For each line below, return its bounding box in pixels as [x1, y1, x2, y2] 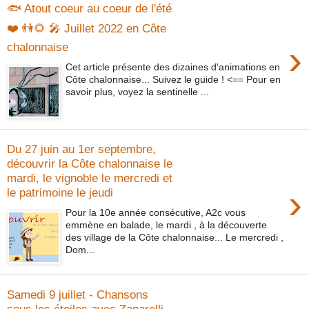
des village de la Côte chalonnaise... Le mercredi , [66, 231, 284, 243]
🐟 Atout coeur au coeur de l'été [7, 1, 172, 16]
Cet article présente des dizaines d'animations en [66, 61, 281, 72]
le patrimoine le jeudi [7, 186, 113, 200]
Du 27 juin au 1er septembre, [7, 142, 156, 157]
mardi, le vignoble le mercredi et [7, 171, 172, 186]
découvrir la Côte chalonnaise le [7, 157, 172, 171]
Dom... [66, 243, 95, 255]
